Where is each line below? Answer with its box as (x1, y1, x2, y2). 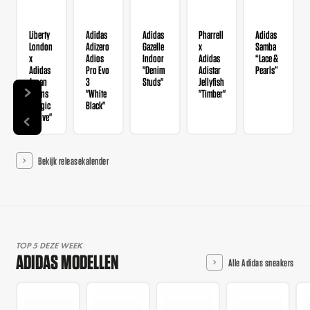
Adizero (85, 40, 109, 52)
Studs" (142, 75, 163, 87)
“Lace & (255, 52, 279, 64)
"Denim (142, 64, 165, 75)
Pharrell (199, 28, 224, 40)
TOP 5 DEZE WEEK (16, 239, 83, 251)
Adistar (199, 64, 221, 75)
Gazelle (142, 40, 164, 52)
